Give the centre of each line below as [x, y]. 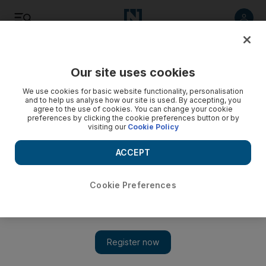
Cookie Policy [153, 127]
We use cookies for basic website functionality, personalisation [133, 91]
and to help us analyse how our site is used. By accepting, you [133, 100]
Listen [50, 59]
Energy [31, 89]
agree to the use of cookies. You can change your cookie [133, 109]
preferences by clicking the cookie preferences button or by [133, 118]
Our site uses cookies [133, 72]
